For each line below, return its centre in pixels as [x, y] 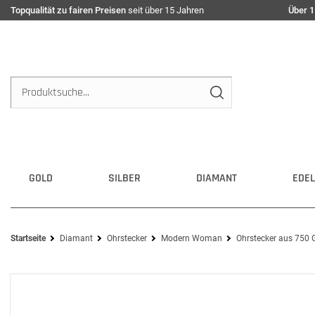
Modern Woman [192, 238]
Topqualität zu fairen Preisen [68, 10]
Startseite [28, 238]
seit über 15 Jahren [165, 10]
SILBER [124, 178]
